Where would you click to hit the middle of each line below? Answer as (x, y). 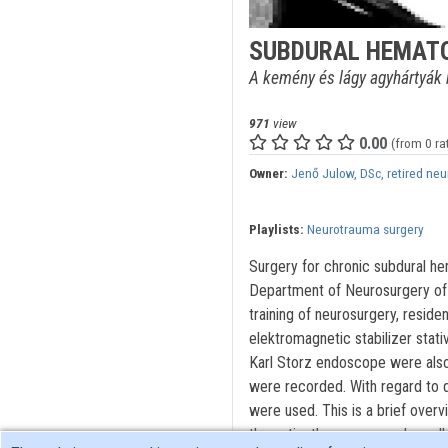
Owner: (268, 173)
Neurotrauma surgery (365, 229)
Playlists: (276, 229)
